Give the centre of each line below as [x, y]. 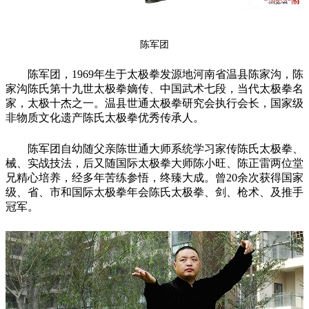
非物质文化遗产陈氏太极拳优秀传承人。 [105, 118]
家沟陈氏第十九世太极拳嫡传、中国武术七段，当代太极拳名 [154, 89]
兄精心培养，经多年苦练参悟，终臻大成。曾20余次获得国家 [154, 178]
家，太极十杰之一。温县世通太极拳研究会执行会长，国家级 [154, 103]
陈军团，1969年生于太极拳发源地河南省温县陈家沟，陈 [166, 74]
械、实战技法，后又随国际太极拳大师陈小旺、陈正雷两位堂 [154, 163]
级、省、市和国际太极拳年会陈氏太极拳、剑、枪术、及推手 [154, 192]
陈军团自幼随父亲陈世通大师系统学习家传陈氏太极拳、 [166, 149]
